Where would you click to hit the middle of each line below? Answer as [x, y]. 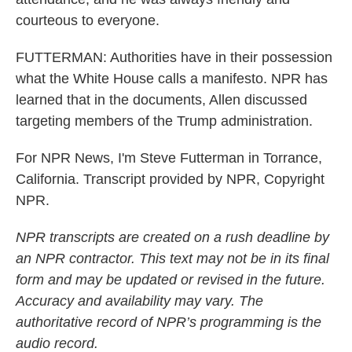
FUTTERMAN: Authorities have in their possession [174, 57]
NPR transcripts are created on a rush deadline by [172, 237]
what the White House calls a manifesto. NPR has [172, 79]
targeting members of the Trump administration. [164, 121]
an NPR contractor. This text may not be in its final [172, 258]
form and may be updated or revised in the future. [170, 280]
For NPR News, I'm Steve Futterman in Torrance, [169, 158]
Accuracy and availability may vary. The [139, 301]
